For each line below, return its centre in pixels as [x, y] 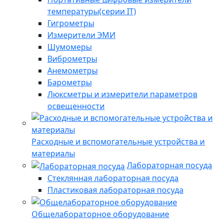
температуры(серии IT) [92, 11]
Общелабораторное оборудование [100, 214]
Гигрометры [71, 23]
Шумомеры [70, 47]
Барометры [70, 82]
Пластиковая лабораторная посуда [115, 190]
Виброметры [72, 58]
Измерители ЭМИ [81, 35]
